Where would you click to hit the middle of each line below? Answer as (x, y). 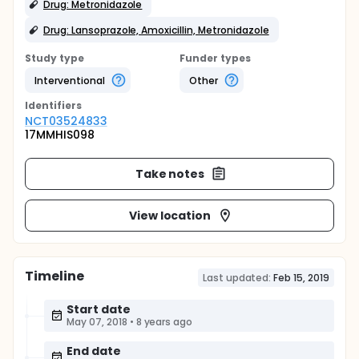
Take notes (170, 173)
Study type (54, 58)
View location (170, 215)
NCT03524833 (66, 121)
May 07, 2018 (97, 322)
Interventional (70, 80)
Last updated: (237, 278)
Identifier (50, 105)
